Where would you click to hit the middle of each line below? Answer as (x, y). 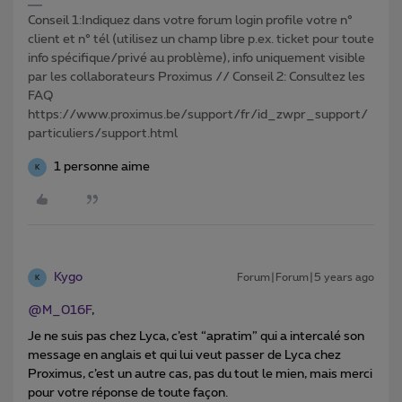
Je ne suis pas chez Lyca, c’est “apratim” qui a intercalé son (196, 337)
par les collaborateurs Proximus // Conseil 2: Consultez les (197, 78)
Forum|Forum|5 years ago (306, 278)
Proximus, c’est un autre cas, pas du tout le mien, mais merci (200, 375)
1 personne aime (102, 167)
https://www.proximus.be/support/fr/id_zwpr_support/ (198, 115)
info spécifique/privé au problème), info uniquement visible (197, 59)
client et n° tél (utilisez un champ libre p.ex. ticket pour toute (201, 40)
